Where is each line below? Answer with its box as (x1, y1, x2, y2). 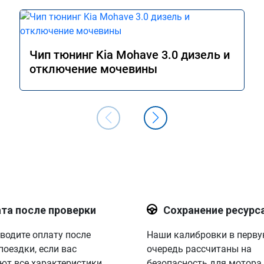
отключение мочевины (29, 62, 157, 76)
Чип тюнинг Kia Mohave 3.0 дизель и (29, 48, 230, 62)
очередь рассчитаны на (146, 243, 252, 255)
